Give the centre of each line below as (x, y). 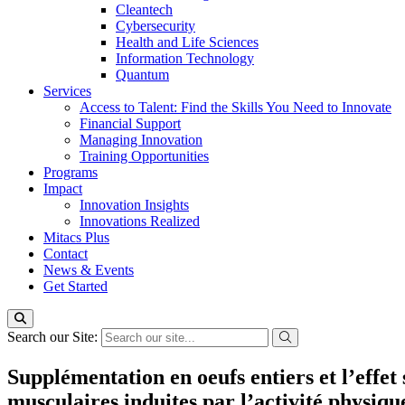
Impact (63, 188)
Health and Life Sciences (187, 42)
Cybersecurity (155, 26)
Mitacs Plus (76, 237)
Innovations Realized (140, 221)
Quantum (142, 75)
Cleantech (144, 9)
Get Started (75, 286)
